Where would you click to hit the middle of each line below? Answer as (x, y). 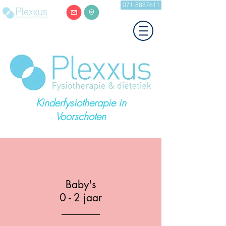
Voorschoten (81, 116)
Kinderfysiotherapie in (81, 103)
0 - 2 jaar (81, 197)
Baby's (81, 184)
